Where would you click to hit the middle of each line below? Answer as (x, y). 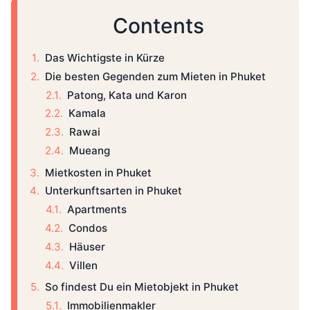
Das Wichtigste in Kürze (105, 58)
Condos (88, 228)
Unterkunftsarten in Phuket (113, 191)
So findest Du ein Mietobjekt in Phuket (142, 287)
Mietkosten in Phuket (98, 172)
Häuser (87, 246)
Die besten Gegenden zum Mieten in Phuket (155, 76)
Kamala (87, 113)
